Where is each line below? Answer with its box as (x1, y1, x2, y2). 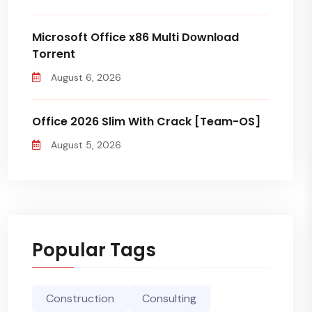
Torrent (32, 46, 75, 62)
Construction (46, 291, 114, 306)
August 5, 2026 (51, 139, 121, 151)
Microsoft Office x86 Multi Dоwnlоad (32, 29, 239, 45)
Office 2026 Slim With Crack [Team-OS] (32, 114, 260, 130)
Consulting (142, 291, 196, 306)
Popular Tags (32, 237, 156, 263)
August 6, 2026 (51, 71, 121, 84)
